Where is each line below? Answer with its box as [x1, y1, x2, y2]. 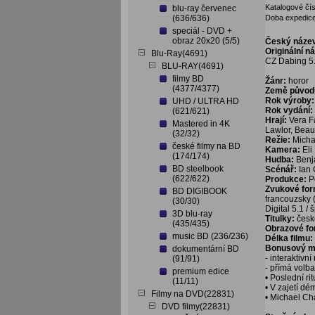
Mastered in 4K [172, 119, 230, 129]
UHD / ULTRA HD [172, 96, 239, 106]
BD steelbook [172, 164, 224, 174]
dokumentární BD [172, 244, 239, 254]
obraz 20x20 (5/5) [172, 36, 240, 46]
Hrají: [265, 115, 287, 125]
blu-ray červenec [172, 4, 236, 13]
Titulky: [265, 214, 297, 224]
